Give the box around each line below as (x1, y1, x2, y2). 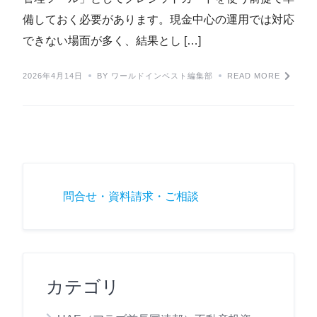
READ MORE (227, 71, 280, 80)
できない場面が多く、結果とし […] (23, 35, 201, 47)
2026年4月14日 (23, 71, 83, 80)
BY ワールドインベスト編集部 (97, 71, 213, 80)
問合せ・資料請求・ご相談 (63, 190, 199, 202)
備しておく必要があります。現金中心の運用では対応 (23, 13, 294, 25)
